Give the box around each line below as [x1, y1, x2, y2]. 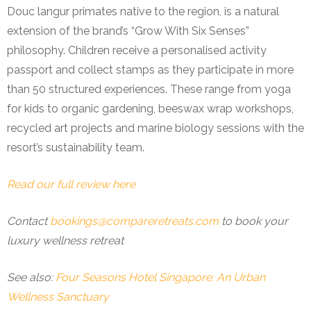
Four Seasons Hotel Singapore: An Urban [56, 270, 265, 284]
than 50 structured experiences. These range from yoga [7, 82, 291, 96]
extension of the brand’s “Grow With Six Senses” [7, 24, 249, 37]
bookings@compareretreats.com [50, 214, 219, 228]
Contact [7, 214, 50, 228]
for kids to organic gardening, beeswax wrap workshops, [7, 101, 294, 115]
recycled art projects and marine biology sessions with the [7, 121, 304, 135]
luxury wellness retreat [7, 233, 124, 247]
